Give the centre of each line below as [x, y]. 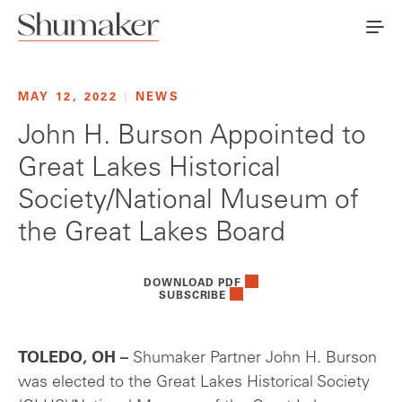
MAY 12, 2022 [71, 98]
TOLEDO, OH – [75, 359]
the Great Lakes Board [152, 235]
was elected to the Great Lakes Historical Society [194, 384]
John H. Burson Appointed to [192, 138]
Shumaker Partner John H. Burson [255, 359]
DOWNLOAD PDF [192, 284]
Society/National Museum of [188, 202]
